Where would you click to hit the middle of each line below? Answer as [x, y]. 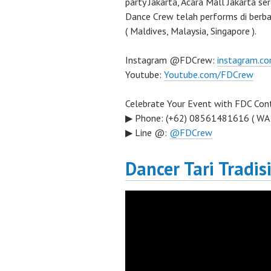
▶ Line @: [147, 132]
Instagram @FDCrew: [171, 60]
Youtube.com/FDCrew [209, 74]
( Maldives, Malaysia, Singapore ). [191, 31]
